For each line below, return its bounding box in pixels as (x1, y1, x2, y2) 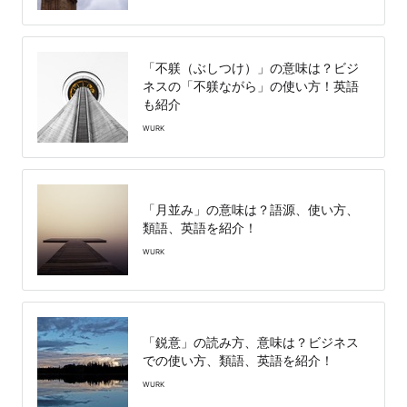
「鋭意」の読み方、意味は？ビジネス (143, 333, 359, 350)
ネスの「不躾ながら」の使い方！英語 (143, 77, 359, 94)
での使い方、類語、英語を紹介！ (143, 352, 333, 368)
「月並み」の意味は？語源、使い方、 (143, 201, 359, 217)
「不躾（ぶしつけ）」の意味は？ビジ (143, 59, 359, 75)
